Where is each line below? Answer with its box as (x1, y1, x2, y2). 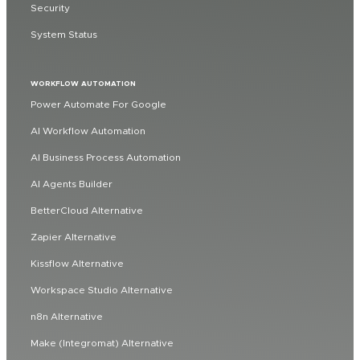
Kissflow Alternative (31, 256, 124, 269)
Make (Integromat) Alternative (31, 336, 174, 349)
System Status (31, 27, 97, 40)
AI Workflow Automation (31, 124, 145, 137)
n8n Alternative (31, 309, 103, 322)
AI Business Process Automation (31, 150, 181, 163)
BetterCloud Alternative (31, 203, 143, 216)
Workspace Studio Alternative (31, 283, 173, 296)
